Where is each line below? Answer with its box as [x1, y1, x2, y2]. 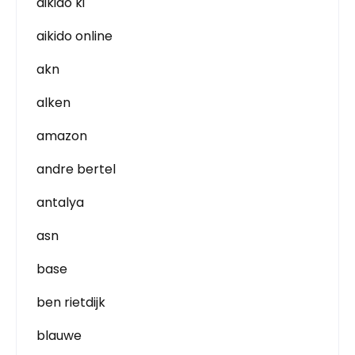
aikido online [36, 27, 113, 45]
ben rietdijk [36, 293, 105, 311]
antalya [36, 193, 84, 212]
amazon [36, 127, 87, 145]
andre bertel [36, 160, 116, 178]
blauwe [36, 326, 82, 345]
